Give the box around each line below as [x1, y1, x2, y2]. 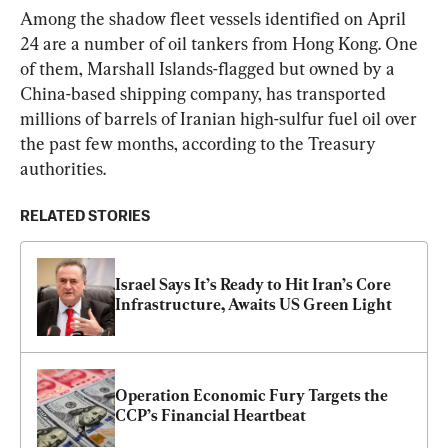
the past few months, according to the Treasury [20, 132, 380, 154]
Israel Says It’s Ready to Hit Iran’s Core [115, 274, 391, 294]
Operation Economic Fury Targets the [115, 385, 388, 405]
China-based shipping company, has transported [20, 82, 390, 104]
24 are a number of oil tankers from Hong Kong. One [20, 32, 422, 54]
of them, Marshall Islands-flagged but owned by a [20, 57, 399, 79]
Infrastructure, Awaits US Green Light [115, 294, 392, 314]
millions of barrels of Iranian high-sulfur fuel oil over [20, 107, 421, 129]
